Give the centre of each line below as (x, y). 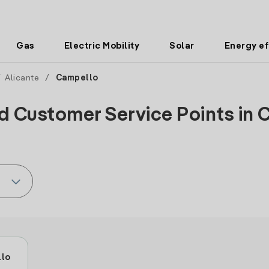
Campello (77, 78)
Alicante (22, 78)
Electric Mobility (102, 46)
